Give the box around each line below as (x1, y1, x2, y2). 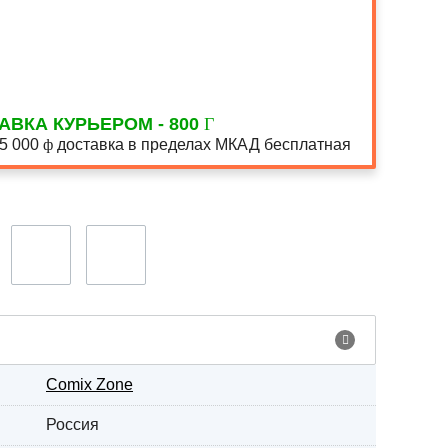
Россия (46, 416, 99, 433)
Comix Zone (46, 376, 133, 393)
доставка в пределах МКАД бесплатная (52, 136, 351, 153)
